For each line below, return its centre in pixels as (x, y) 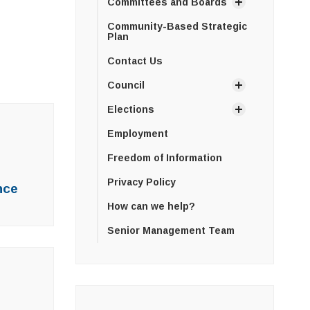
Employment (137, 133)
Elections (130, 109)
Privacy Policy (141, 182)
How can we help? (151, 206)
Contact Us (135, 61)
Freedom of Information (164, 157)
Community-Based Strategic (177, 26)
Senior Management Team (171, 230)
